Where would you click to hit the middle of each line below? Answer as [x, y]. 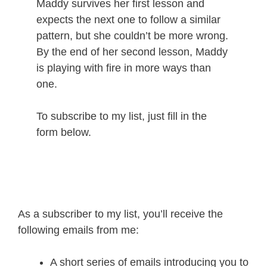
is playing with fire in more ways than [124, 68]
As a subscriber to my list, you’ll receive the [120, 214]
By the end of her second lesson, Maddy [132, 52]
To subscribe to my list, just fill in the [122, 116]
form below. [64, 132]
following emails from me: [78, 230]
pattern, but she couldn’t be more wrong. [133, 36]
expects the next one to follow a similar [129, 20]
